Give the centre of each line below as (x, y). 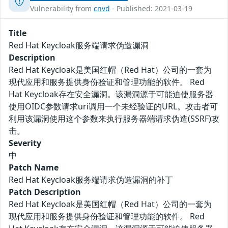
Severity (25, 143)
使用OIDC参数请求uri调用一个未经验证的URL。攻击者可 (113, 106)
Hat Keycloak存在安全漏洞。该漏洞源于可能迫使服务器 (111, 94)
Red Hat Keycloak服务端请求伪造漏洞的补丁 (91, 179)
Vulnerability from (62, 8)
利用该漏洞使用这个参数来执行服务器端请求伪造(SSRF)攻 (114, 118)
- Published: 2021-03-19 (151, 8)
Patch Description (45, 192)
